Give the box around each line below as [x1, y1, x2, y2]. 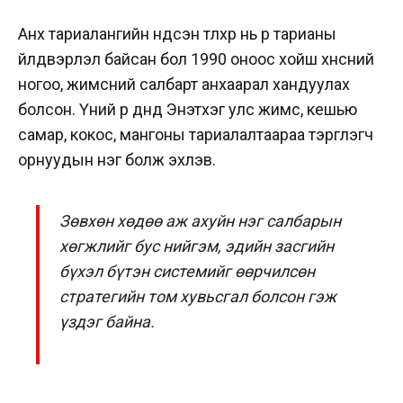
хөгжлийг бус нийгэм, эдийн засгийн [59, 237, 335, 256]
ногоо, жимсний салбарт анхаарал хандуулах [18, 75, 350, 94]
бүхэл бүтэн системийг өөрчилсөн [59, 262, 316, 282]
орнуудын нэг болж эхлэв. [18, 150, 216, 170]
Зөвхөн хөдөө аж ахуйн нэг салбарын [59, 211, 342, 231]
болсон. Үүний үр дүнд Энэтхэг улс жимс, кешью [18, 100, 357, 120]
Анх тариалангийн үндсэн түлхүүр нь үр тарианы [18, 24, 336, 44]
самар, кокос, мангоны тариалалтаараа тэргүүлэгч [18, 125, 373, 145]
